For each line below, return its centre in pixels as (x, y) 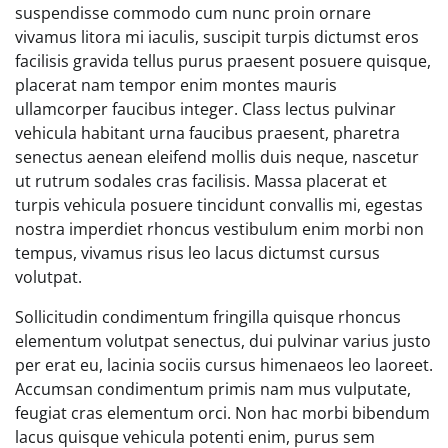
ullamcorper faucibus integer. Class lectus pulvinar (205, 108)
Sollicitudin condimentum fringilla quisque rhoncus (208, 316)
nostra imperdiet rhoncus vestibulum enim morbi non (219, 228)
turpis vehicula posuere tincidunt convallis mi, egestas (219, 204)
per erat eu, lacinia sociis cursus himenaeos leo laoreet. (224, 364)
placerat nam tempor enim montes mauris (176, 84)
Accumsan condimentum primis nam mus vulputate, (213, 388)
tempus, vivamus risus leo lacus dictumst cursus (197, 252)
